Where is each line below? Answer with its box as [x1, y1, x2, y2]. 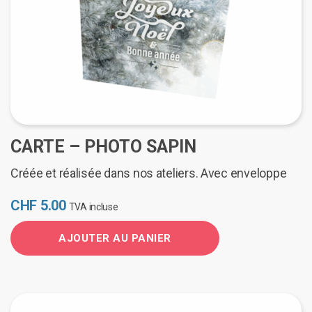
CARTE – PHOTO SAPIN [10, 136, 196, 157]
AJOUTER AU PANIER [58, 232, 171, 245]
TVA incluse [68, 201, 118, 212]
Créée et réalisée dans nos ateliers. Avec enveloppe [10, 165, 287, 180]
